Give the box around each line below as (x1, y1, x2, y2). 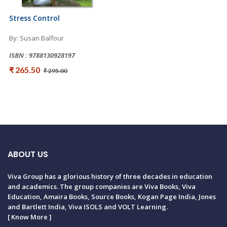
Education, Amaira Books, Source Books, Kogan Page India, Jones (8, 192, 216, 201)
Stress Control (9, 13, 60, 23)
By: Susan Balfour (9, 33, 64, 43)
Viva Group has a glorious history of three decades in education (8, 171, 212, 181)
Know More (11, 212, 48, 221)
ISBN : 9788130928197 (9, 50, 75, 60)
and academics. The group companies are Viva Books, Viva (8, 181, 196, 191)
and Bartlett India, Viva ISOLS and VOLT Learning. (8, 202, 168, 211)
